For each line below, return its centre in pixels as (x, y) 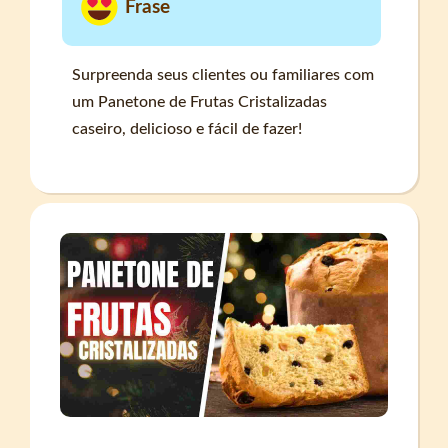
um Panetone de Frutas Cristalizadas (200, 101)
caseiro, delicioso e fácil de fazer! (187, 128)
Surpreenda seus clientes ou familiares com (223, 74)
